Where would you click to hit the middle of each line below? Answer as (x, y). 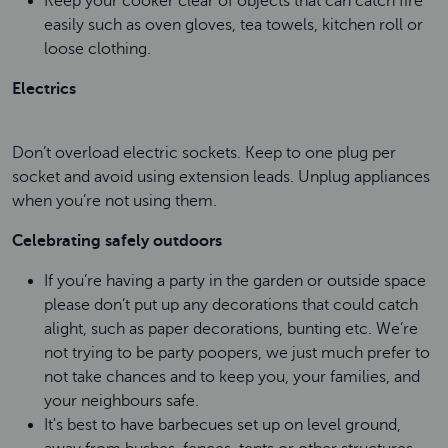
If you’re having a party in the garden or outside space (235, 281)
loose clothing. (97, 49)
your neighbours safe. (121, 401)
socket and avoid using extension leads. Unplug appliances (221, 177)
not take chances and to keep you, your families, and (232, 377)
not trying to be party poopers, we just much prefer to (237, 353)
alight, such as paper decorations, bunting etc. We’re (231, 329)
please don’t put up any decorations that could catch (231, 305)
